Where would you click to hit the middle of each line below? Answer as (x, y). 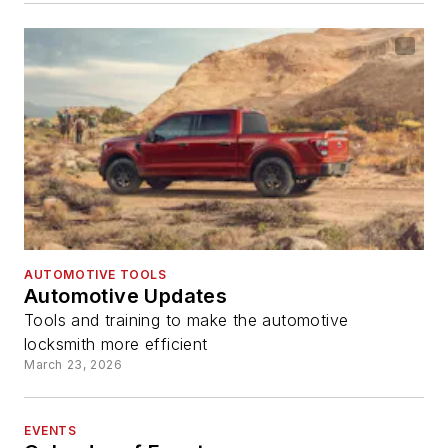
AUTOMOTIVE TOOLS (95, 275)
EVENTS (50, 431)
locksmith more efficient (116, 344)
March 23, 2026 (73, 365)
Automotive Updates (126, 296)
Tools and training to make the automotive (186, 320)
